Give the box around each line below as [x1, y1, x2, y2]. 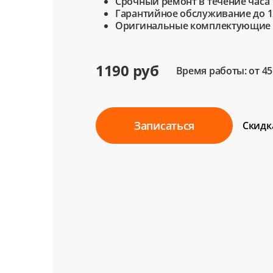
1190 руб [96, 60, 159, 80]
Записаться [134, 118, 194, 133]
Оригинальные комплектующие [115, 19, 271, 32]
